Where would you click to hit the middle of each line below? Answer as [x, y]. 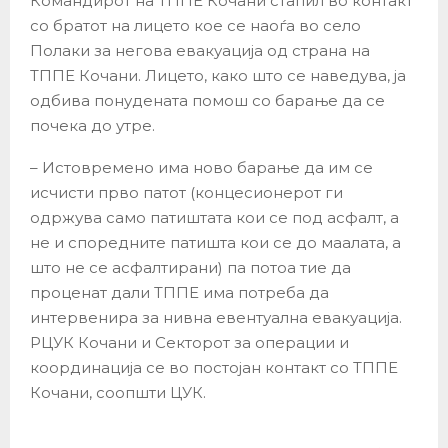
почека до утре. [92, 126]
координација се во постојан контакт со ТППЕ [214, 368]
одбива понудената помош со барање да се [207, 101]
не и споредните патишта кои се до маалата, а [215, 243]
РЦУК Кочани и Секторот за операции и [189, 343]
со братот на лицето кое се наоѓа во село [195, 26]
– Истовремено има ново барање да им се [201, 168]
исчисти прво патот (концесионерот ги [186, 193]
